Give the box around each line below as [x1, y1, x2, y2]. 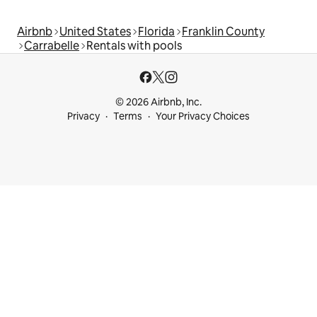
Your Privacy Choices [156, 110, 250, 122]
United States [59, 24, 131, 39]
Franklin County [182, 24, 265, 39]
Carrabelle [24, 38, 79, 53]
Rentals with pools [86, 38, 182, 53]
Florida [138, 24, 175, 39]
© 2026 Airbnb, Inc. [115, 96, 202, 108]
